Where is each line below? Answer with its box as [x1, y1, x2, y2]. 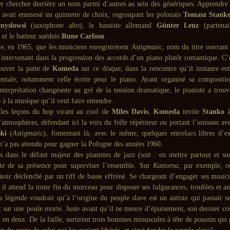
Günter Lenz [156, 22, 199, 29]
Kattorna [152, 162, 179, 169]
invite [179, 108, 202, 116]
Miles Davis [111, 108, 148, 116]
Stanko [202, 108, 224, 116]
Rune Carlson [62, 32, 104, 40]
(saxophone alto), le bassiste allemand [26, 22, 157, 29]
